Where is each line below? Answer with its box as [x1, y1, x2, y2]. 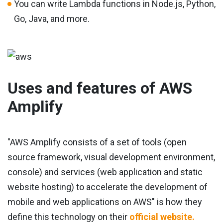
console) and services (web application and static [7, 167, 203, 178]
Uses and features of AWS [7, 79, 192, 98]
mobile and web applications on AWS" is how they [7, 197, 202, 208]
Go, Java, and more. [14, 13, 90, 24]
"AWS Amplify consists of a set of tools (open [7, 137, 187, 148]
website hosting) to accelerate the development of [7, 182, 208, 193]
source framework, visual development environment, [7, 152, 215, 163]
